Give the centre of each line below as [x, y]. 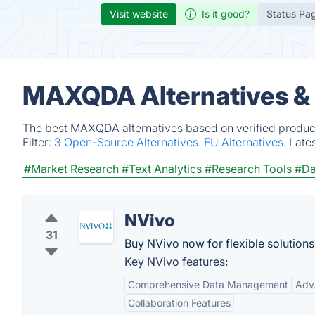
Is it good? [226, 14]
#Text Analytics [162, 169]
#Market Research [71, 169]
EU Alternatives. [246, 142]
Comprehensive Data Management [208, 284]
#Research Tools [248, 169]
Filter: [38, 142]
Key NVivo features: [176, 262]
